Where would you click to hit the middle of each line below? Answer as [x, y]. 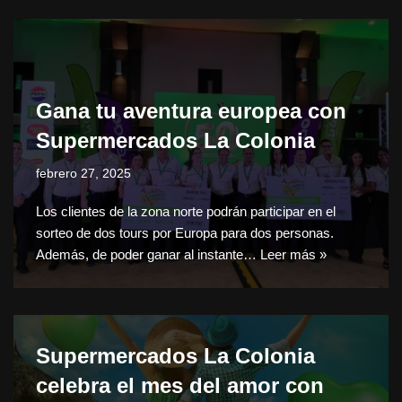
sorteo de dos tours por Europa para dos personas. [185, 233]
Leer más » [293, 255]
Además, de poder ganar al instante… [148, 255]
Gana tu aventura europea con [191, 111]
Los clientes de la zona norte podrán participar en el [186, 212]
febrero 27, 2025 [83, 174]
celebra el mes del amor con [180, 386]
